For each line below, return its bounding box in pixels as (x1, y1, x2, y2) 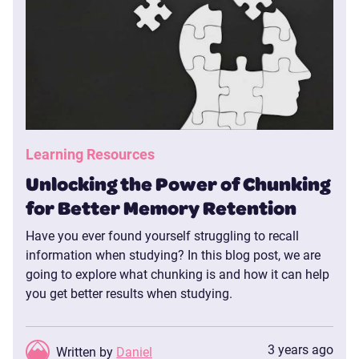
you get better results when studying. (26, 284, 232, 301)
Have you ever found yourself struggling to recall (26, 226, 299, 244)
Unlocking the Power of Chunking (26, 170, 331, 196)
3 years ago (268, 340, 333, 357)
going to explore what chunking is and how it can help (26, 264, 329, 282)
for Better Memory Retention (26, 194, 296, 220)
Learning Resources (26, 143, 155, 163)
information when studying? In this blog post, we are (26, 245, 321, 263)
